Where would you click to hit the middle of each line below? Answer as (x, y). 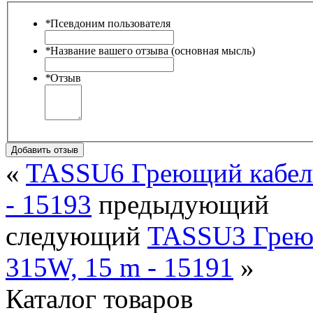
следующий (77, 236)
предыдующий (180, 205)
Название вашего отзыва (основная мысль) (153, 51)
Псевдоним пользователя (110, 24)
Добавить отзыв (45, 150)
